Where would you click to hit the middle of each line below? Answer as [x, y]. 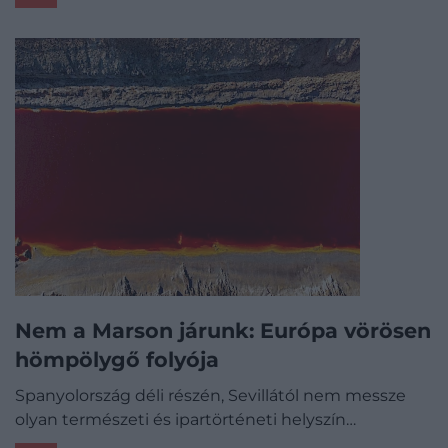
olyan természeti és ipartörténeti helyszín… [185, 420]
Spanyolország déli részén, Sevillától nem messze [210, 396]
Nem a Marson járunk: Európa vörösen [223, 331]
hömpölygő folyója [117, 360]
